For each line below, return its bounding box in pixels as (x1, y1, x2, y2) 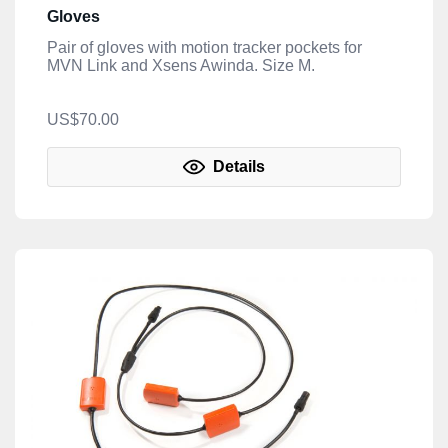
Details (209, 158, 265, 176)
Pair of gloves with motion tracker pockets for (47, 39, 362, 57)
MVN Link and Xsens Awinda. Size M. (47, 57, 315, 75)
